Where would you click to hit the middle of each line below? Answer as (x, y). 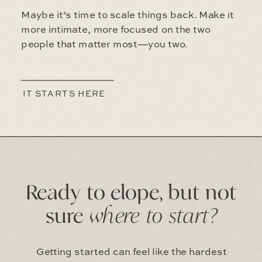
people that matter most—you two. (104, 45)
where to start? (154, 217)
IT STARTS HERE (64, 94)
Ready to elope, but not (131, 193)
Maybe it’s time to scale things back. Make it (128, 15)
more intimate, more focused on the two (116, 30)
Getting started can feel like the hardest (131, 253)
